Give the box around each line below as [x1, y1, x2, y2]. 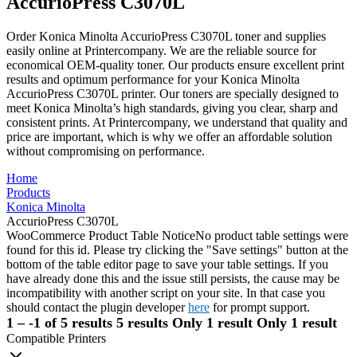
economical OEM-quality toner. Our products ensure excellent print [6, 57, 344, 72]
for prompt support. [210, 300, 310, 314]
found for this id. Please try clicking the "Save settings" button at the [6, 242, 348, 257]
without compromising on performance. [6, 143, 205, 158]
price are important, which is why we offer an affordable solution [6, 129, 332, 143]
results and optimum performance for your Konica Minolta [6, 72, 300, 86]
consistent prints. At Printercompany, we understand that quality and [6, 115, 347, 129]
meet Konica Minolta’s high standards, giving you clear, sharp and [6, 100, 338, 115]
